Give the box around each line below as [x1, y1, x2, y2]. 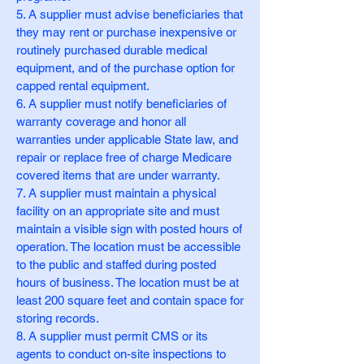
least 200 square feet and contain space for [16, 293, 244, 307]
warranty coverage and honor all [16, 115, 186, 128]
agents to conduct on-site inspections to [16, 347, 226, 361]
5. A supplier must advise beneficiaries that [16, 7, 243, 21]
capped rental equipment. [16, 79, 149, 93]
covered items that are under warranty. [16, 168, 220, 182]
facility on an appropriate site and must [16, 204, 219, 218]
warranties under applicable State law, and [16, 132, 238, 146]
